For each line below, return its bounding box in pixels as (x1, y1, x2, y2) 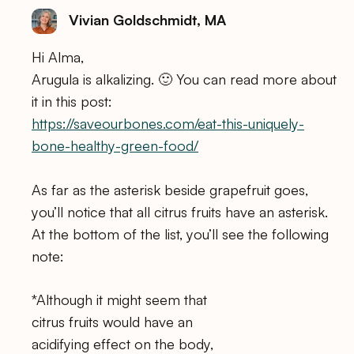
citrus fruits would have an (32, 312, 193, 330)
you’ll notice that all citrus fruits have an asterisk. (32, 202, 328, 220)
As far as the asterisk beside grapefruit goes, (32, 180, 308, 198)
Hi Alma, (32, 48, 84, 66)
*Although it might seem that (32, 290, 207, 308)
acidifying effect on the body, (32, 334, 213, 352)
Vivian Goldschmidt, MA (69, 10, 226, 28)
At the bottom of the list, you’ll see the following (32, 224, 329, 243)
